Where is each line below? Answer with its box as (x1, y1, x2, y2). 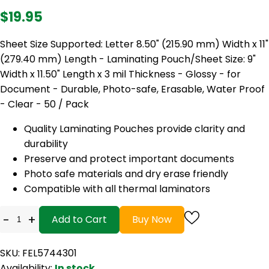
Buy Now (132, 212, 172, 226)
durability (24, 136, 68, 151)
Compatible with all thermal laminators (24, 181, 210, 196)
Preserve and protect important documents (24, 151, 234, 166)
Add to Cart (52, 212, 107, 226)
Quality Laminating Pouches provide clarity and (24, 121, 245, 136)
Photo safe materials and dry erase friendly (24, 166, 228, 181)
